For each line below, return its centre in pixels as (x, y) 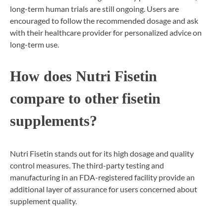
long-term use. (34, 44)
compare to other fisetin (85, 99)
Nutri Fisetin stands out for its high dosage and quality (102, 153)
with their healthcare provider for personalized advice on (106, 32)
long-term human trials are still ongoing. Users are (94, 8)
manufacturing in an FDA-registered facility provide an (102, 177)
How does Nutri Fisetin (83, 77)
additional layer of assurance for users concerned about (104, 189)
